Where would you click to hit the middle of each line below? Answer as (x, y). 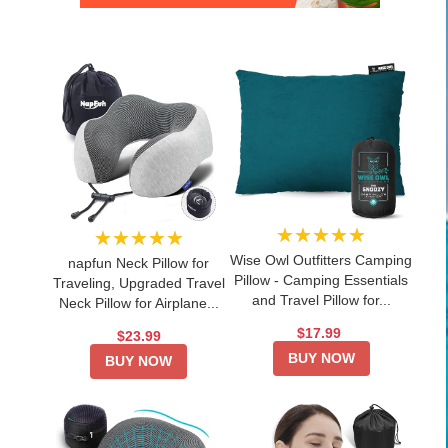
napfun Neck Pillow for (139, 262)
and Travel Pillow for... (321, 299)
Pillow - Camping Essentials (321, 279)
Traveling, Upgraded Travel (138, 282)
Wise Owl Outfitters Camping (321, 259)
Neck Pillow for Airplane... (138, 302)
